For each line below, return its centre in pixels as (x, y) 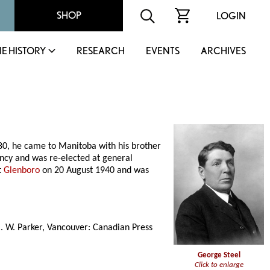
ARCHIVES (223, 51)
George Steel (219, 255)
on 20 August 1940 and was (95, 171)
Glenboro (22, 171)
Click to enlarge (219, 265)
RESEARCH (101, 51)
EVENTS (163, 51)
